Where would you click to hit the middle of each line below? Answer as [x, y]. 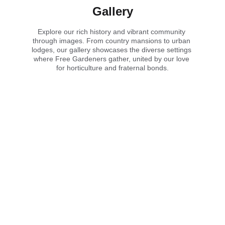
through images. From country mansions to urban [113, 41]
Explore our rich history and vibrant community [113, 32]
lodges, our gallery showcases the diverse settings [113, 50]
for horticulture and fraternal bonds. [113, 68]
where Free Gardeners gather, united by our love [113, 59]
